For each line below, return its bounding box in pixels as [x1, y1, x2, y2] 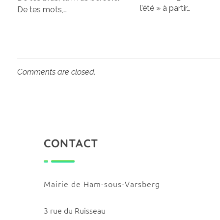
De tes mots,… [17, 4, 67, 14]
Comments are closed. [17, 67, 96, 77]
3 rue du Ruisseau [44, 204, 106, 216]
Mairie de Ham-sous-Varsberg [44, 178, 160, 189]
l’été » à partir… [140, 3, 191, 13]
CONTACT [44, 136, 98, 150]
